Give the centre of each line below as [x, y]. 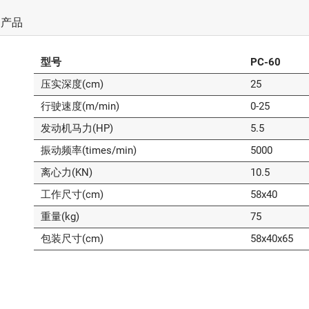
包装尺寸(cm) [72, 239]
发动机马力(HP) [77, 129]
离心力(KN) [66, 173]
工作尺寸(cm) [72, 195]
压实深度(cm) [72, 84]
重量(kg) [60, 217]
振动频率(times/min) [88, 151]
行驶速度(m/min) [80, 107]
